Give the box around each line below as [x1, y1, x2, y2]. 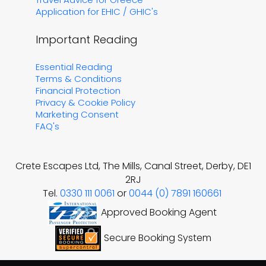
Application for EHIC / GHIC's [36, 5, 158, 18]
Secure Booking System [103, 230, 211, 245]
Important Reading [36, 31, 138, 47]
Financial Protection [36, 84, 121, 97]
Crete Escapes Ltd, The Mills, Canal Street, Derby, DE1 [15, 159, 251, 173]
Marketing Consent [36, 107, 119, 121]
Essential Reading [36, 60, 112, 73]
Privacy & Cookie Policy [36, 96, 135, 109]
